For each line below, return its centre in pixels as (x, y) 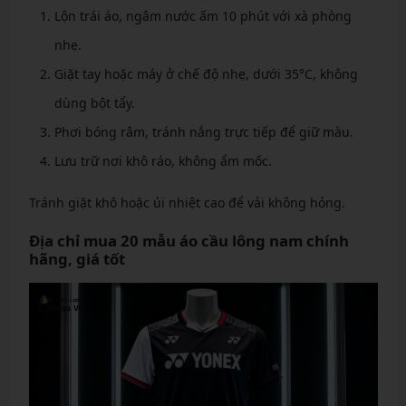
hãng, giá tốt (77, 259)
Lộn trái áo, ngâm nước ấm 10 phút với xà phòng (203, 16)
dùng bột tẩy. (94, 103)
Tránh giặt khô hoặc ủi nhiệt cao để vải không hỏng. (187, 203)
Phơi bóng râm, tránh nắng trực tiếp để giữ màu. (203, 132)
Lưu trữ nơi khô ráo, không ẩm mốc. (163, 161)
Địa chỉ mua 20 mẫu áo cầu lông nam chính (188, 241)
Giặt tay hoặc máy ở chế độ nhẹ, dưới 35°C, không (206, 74)
